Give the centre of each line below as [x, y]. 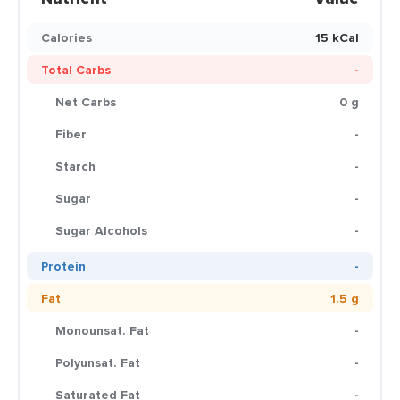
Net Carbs [86, 102]
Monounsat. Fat [102, 330]
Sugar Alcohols [101, 230]
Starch [75, 166]
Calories [67, 37]
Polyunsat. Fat [98, 362]
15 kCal [337, 37]
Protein [63, 266]
